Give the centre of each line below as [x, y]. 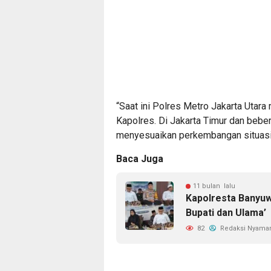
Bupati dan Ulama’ [226, 212]
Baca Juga [140, 158]
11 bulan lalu [214, 186]
